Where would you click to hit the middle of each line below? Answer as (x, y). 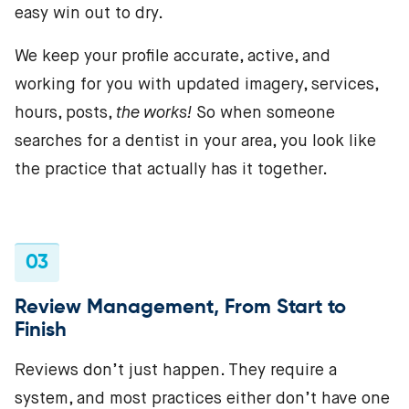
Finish (41, 331)
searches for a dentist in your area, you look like (195, 142)
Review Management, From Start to (180, 308)
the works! (154, 114)
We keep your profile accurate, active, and (173, 57)
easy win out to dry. (89, 14)
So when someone (263, 114)
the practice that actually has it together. (171, 170)
